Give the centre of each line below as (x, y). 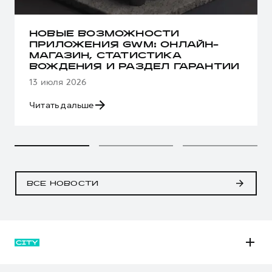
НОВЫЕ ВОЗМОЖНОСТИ (104, 34)
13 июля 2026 (58, 82)
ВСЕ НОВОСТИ (63, 184)
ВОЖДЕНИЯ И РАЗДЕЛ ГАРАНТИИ (134, 67)
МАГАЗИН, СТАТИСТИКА (105, 56)
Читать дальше (62, 105)
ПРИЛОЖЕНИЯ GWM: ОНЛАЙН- (124, 45)
